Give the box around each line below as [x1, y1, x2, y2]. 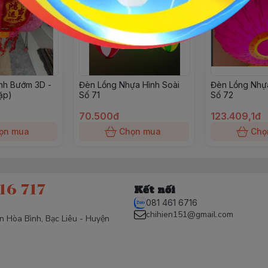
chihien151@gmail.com [146, 209, 233, 220]
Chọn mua [119, 126, 161, 136]
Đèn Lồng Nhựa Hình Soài [79, 80, 179, 90]
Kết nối [134, 183, 175, 196]
